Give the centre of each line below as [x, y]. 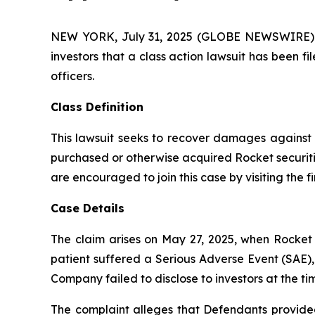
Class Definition [97, 107]
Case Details [88, 208]
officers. [72, 76]
